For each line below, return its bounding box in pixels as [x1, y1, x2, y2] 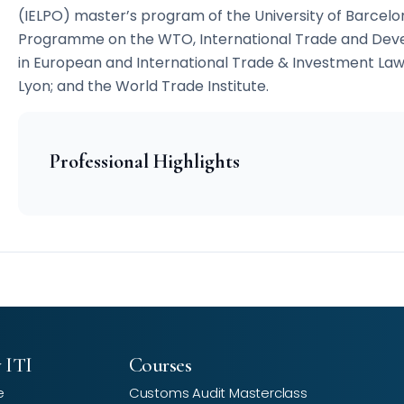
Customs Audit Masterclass [128, 382, 308, 402]
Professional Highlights [49, 149, 240, 173]
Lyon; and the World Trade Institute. [17, 76, 269, 97]
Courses [128, 352, 192, 378]
